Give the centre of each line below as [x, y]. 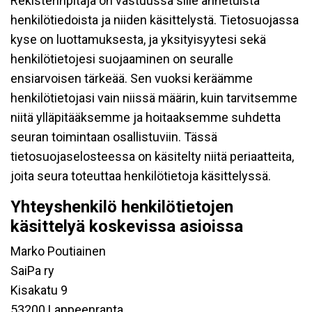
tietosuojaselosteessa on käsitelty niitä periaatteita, [152, 156]
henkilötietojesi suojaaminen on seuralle [122, 59]
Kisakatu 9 [39, 290]
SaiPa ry [32, 271]
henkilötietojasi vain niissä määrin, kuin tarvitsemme [154, 98]
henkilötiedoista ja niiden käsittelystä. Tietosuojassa [155, 20]
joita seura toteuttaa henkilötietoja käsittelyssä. [141, 176]
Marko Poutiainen [58, 251]
